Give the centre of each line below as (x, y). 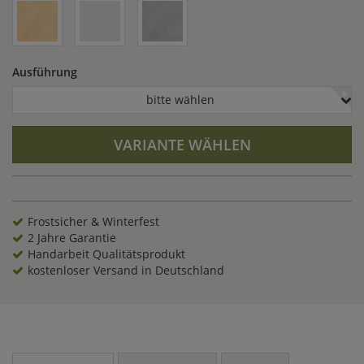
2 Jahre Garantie (72, 238)
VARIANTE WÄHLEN (182, 145)
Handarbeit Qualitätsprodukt (106, 254)
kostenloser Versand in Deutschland (126, 270)
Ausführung (45, 72)
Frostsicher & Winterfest (93, 221)
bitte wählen (180, 100)
